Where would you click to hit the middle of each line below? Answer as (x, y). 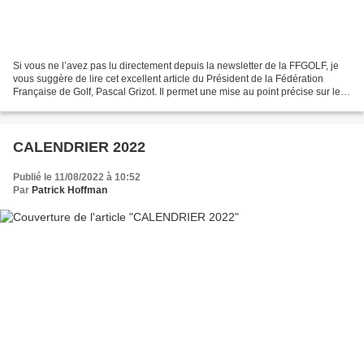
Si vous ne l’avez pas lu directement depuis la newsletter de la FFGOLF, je (176, 65)
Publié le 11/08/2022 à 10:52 (77, 177)
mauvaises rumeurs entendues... (85, 104)
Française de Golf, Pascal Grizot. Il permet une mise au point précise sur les (179, 91)
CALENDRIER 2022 (79, 147)
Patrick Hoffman (69, 190)
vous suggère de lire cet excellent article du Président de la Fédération (168, 78)
